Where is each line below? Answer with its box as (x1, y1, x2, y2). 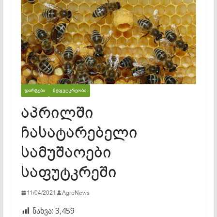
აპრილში (20, 102, 93, 123)
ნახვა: (32, 205, 53, 216)
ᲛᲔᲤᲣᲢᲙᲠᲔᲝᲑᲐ (52, 87, 86, 93)
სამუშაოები (20, 141, 111, 163)
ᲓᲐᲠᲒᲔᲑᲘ (24, 87, 45, 93)
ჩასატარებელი (20, 122, 138, 143)
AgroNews (62, 188, 90, 197)
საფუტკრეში (20, 161, 117, 183)
